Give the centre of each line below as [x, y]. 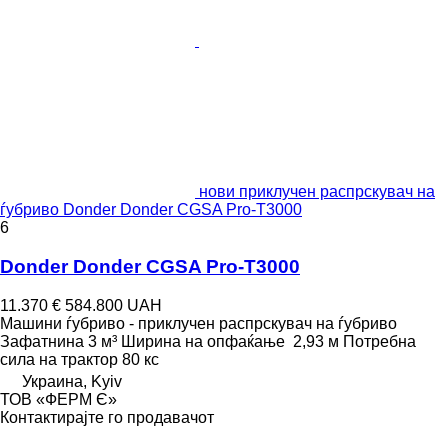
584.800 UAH [113, 305]
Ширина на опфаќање [203, 341]
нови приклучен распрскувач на [317, 192]
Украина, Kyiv [72, 381]
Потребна [379, 341]
